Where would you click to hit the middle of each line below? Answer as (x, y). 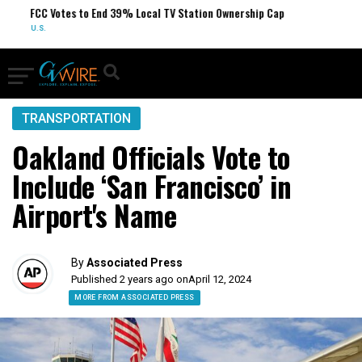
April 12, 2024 (220, 279)
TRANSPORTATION (76, 118)
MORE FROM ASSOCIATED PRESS (135, 297)
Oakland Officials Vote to (151, 157)
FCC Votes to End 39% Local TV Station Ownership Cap (156, 13)
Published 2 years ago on (130, 279)
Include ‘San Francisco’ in (152, 186)
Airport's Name (94, 215)
